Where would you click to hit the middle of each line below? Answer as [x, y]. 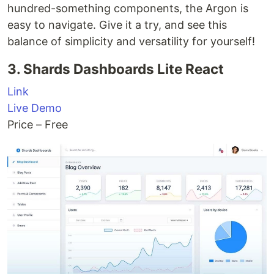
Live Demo [35, 108]
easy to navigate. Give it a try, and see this [117, 25]
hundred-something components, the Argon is [128, 8]
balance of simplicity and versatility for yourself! [131, 41]
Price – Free [38, 124]
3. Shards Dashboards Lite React [116, 69]
